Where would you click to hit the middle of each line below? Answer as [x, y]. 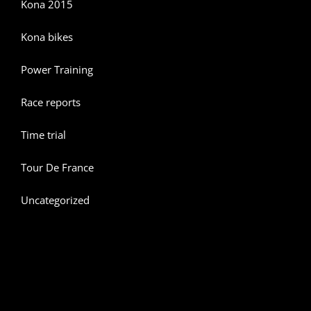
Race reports [51, 102]
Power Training [57, 70]
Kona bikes [47, 37]
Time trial [43, 135]
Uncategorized [55, 200]
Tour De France [57, 168]
